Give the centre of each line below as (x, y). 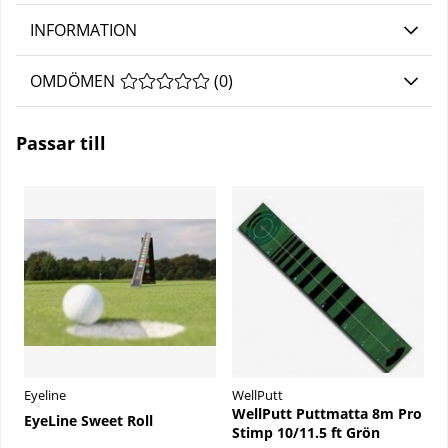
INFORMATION (83, 30)
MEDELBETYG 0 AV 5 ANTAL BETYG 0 (255, 81)
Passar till (61, 143)
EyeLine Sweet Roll (88, 420)
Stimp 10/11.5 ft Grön (306, 433)
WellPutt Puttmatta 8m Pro (327, 414)
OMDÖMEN (72, 81)
